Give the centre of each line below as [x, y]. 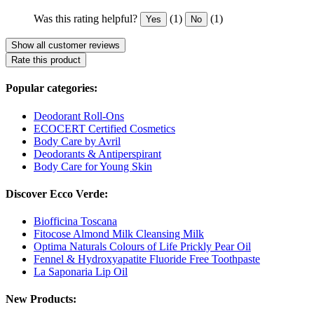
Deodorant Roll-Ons [79, 116]
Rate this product [46, 60]
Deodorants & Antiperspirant [97, 153]
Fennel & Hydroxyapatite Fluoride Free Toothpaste [147, 259]
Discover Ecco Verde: [57, 193]
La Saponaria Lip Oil [81, 272]
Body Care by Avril [77, 141]
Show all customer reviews [66, 46]
